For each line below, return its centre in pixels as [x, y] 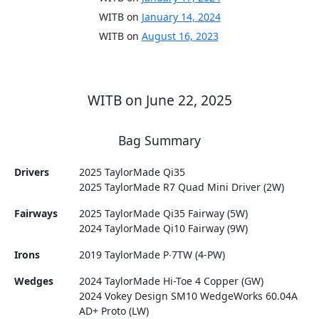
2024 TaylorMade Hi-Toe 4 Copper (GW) [172, 281]
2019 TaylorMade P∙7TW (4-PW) [152, 255]
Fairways [36, 214]
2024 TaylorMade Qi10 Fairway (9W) [164, 229]
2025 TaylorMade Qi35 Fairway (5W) [164, 214]
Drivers [32, 172]
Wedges [34, 281]
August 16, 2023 [180, 36]
